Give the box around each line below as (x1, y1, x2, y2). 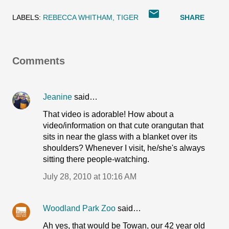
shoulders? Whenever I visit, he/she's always (43, 144, 205, 152)
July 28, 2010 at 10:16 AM (43, 172, 136, 181)
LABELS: (12, 13, 41, 21)
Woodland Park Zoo (43, 204, 116, 213)
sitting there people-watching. (43, 155, 149, 164)
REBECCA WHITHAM (43, 13, 112, 21)
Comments (12, 55, 65, 66)
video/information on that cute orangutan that (43, 121, 203, 130)
